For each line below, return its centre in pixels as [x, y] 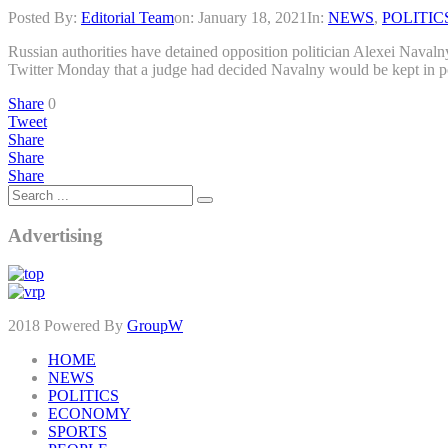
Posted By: [44, 17]
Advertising [55, 235]
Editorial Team [127, 17]
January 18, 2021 [252, 17]
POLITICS [83, 396]
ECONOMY [89, 414]
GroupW [155, 326]
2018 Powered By [67, 326]
